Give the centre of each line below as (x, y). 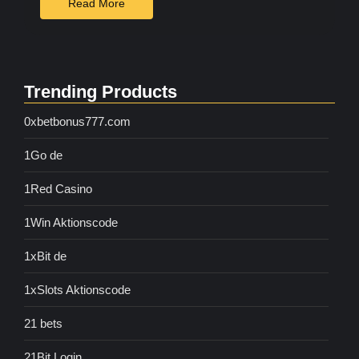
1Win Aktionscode (71, 223)
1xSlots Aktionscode (77, 290)
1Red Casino (58, 189)
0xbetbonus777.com (77, 122)
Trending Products (101, 92)
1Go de (43, 155)
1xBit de (45, 256)
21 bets (43, 324)
